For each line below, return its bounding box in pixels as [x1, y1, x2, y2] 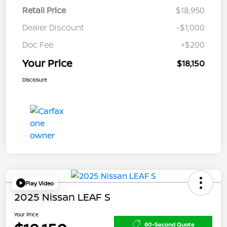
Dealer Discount [22, 22, 84, 33]
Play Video [25, 179, 54, 187]
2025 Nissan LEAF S [14, 190, 110, 204]
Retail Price [22, 5, 66, 16]
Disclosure [22, 76, 47, 84]
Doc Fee [22, 39, 53, 51]
